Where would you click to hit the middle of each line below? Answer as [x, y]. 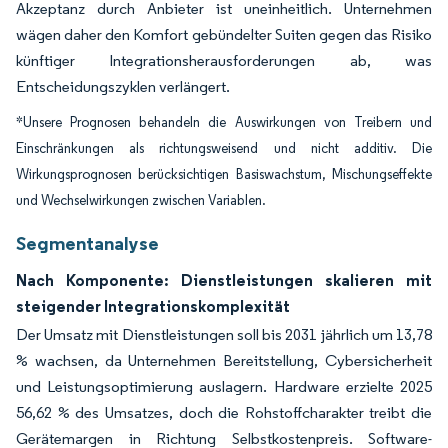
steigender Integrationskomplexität [153, 306]
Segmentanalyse [87, 243]
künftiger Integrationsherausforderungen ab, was [224, 60]
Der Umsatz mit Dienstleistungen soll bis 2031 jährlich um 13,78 [224, 334]
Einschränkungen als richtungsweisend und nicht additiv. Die [224, 148]
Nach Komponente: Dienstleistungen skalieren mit [224, 280]
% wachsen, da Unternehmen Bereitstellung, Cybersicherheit [224, 360]
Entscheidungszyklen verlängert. [123, 86]
